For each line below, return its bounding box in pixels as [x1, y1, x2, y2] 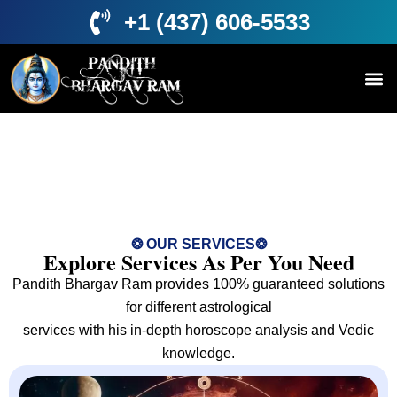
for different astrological [125, 300, 272, 315]
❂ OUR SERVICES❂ [130, 237, 267, 253]
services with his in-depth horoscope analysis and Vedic [23, 323, 374, 339]
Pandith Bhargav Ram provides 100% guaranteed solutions [12, 276, 385, 292]
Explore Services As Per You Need [43, 246, 354, 278]
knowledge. [162, 346, 235, 362]
